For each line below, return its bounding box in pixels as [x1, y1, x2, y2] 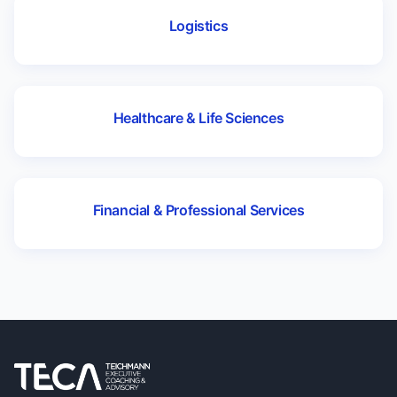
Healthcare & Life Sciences [113, 109, 284, 127]
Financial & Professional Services [92, 201, 305, 219]
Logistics [168, 17, 229, 35]
